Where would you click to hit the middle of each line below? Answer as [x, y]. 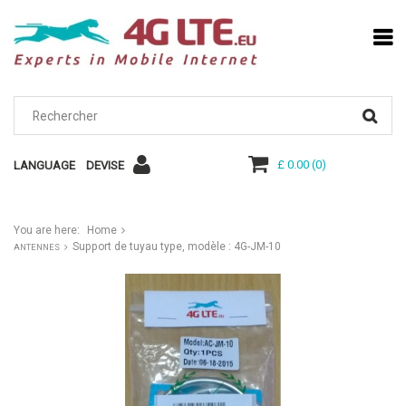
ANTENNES [37, 247]
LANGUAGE [44, 166]
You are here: [47, 231]
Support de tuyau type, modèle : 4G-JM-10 [177, 247]
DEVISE [105, 166]
